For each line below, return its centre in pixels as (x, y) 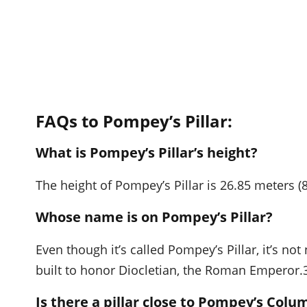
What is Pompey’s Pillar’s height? (147, 152)
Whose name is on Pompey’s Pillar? (154, 217)
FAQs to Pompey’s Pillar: (134, 121)
